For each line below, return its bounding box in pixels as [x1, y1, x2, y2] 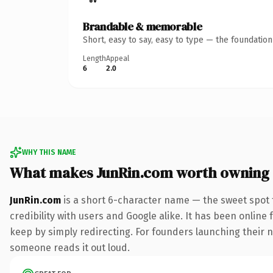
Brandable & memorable [83, 18, 202, 34]
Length [83, 54, 106, 63]
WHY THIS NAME [22, 147, 76, 157]
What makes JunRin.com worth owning [10, 162, 269, 183]
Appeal [106, 54, 129, 63]
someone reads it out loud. [10, 241, 130, 253]
